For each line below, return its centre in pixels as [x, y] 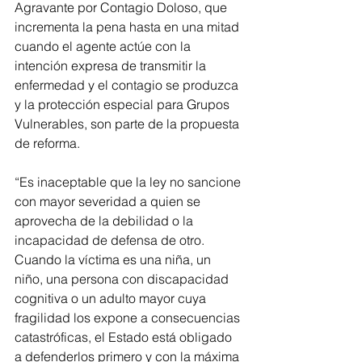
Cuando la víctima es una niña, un [114, 260]
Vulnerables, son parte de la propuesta [128, 124]
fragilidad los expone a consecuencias [129, 318]
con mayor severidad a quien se [109, 202]
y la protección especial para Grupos [124, 105]
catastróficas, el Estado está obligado [125, 337]
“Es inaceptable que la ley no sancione [129, 182]
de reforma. [47, 143]
